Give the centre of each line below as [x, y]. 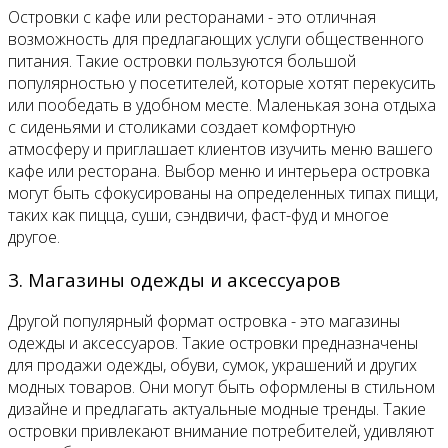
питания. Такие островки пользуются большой [182, 61]
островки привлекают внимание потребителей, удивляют [221, 431]
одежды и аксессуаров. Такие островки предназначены [213, 343]
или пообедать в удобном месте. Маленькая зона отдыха [222, 105]
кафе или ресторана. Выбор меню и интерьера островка [219, 171]
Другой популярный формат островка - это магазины [204, 321]
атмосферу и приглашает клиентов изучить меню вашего [220, 149]
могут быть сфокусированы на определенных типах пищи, [223, 193]
